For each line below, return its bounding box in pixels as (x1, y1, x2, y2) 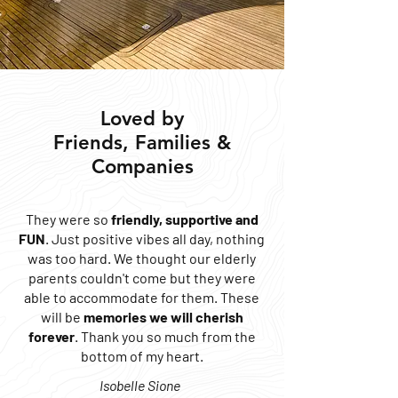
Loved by (100, 107, 184, 131)
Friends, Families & (53, 131, 231, 155)
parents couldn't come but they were (28, 269, 256, 286)
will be (40, 308, 84, 325)
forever (28, 328, 75, 345)
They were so (25, 211, 111, 227)
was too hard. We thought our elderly (28, 250, 256, 267)
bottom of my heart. (80, 347, 203, 364)
